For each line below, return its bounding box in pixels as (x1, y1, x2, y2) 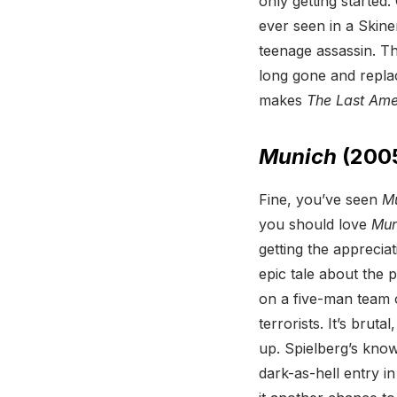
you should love (259, 215, 371, 234)
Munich (259, 144, 337, 170)
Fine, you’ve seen (259, 191, 382, 209)
